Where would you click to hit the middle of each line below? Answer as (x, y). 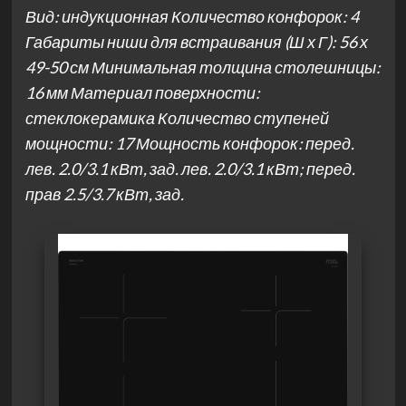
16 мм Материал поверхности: (142, 92)
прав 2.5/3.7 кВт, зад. (104, 194)
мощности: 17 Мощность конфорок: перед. (189, 143)
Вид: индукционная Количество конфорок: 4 (192, 16)
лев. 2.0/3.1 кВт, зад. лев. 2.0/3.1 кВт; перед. (190, 169)
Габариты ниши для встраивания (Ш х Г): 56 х (196, 42)
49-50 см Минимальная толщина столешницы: (203, 67)
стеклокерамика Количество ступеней (177, 118)
